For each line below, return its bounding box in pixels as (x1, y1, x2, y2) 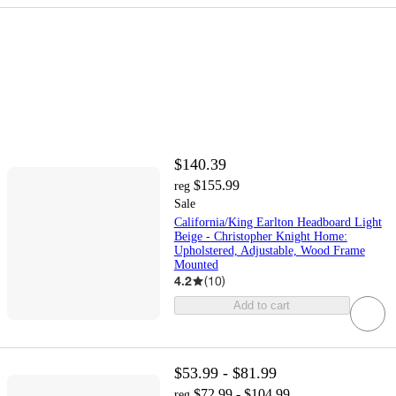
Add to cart (233, 299, 291, 313)
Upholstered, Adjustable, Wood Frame (173, 244, 365, 258)
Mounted (173, 258, 218, 272)
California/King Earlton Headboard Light (173, 216, 382, 230)
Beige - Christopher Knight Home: (173, 230, 347, 244)
